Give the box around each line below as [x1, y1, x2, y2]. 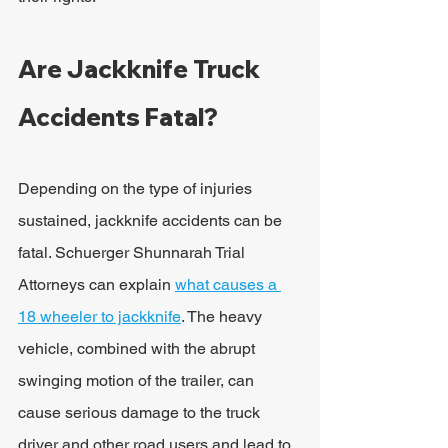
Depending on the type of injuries [18, 179, 256, 198]
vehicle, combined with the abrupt [18, 339, 259, 358]
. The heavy [181, 307, 266, 326]
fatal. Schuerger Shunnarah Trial [18, 243, 249, 262]
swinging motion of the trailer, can [18, 371, 258, 390]
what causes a [175, 275, 281, 294]
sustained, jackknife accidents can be [18, 211, 286, 230]
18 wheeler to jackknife [18, 307, 181, 326]
